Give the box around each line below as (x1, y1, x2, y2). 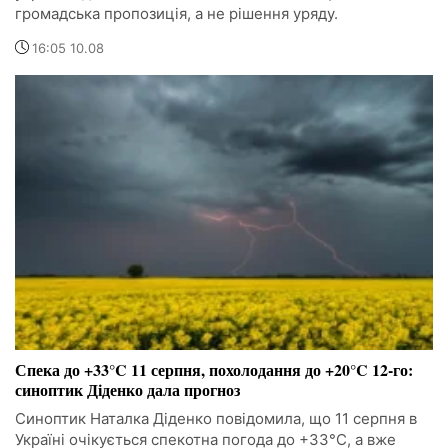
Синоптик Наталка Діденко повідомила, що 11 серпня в (15, 409, 417, 429)
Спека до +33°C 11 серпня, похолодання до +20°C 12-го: (15, 358, 413, 382)
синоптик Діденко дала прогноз (15, 378, 240, 402)
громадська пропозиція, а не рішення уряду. (15, 3, 338, 23)
